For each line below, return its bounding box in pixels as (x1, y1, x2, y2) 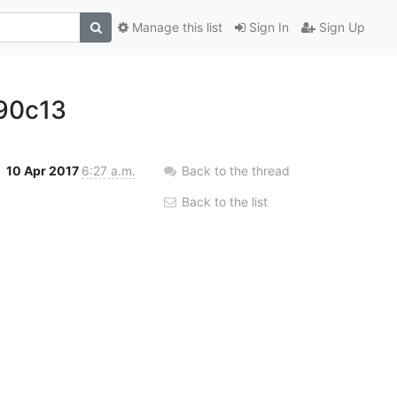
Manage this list (128, 19, 222, 35)
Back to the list (178, 193, 268, 209)
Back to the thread (182, 162, 290, 178)
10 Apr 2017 (6, 162, 82, 178)
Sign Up (315, 19, 365, 35)
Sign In (245, 19, 289, 35)
